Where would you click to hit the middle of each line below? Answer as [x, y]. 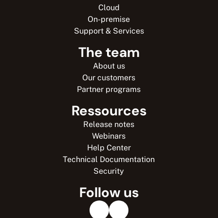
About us [109, 66]
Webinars [109, 136]
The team [109, 52]
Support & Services [109, 31]
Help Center [109, 147]
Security [109, 171]
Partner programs [109, 89]
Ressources [109, 110]
